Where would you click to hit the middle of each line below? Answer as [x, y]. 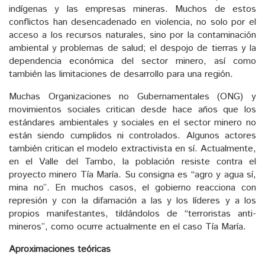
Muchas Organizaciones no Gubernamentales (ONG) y [132, 96]
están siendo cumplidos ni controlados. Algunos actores [132, 135]
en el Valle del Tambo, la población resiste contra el [132, 161]
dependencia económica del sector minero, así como [132, 61]
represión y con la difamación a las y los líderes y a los [132, 201]
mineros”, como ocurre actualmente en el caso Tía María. [127, 227]
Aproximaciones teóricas [60, 249]
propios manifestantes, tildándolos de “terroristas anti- [132, 214]
